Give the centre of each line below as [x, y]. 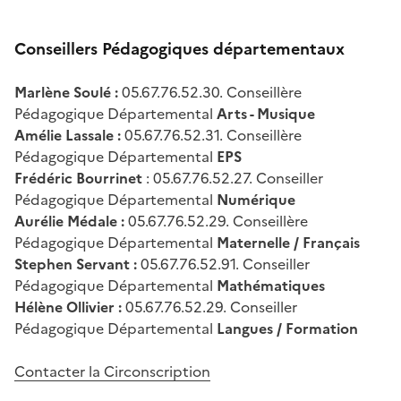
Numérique [256, 199]
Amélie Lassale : [69, 135]
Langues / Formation [287, 328]
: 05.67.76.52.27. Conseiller [233, 178]
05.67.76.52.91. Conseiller [225, 264]
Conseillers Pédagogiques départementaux [179, 48]
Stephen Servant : [77, 264]
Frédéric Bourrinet [78, 178]
